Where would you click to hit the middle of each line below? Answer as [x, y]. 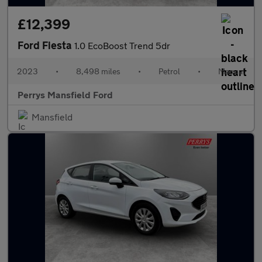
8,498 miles [98, 71]
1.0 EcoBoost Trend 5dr [122, 45]
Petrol [169, 71]
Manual [232, 71]
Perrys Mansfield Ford [65, 94]
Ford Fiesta [46, 45]
